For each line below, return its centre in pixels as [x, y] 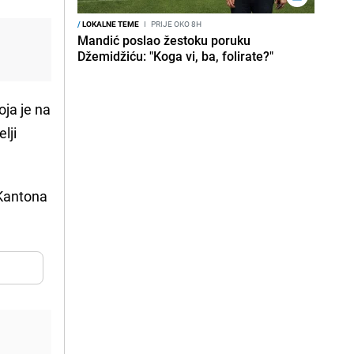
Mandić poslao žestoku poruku [164, 40]
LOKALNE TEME [110, 24]
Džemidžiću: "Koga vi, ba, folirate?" [175, 56]
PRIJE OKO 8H [175, 24]
